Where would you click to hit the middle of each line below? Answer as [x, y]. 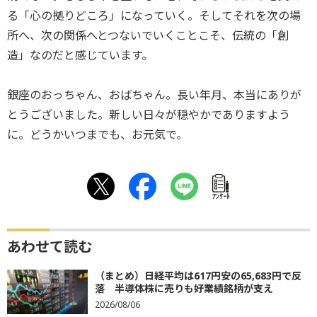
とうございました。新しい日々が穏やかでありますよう [149, 115]
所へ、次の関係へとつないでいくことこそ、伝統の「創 [148, 35]
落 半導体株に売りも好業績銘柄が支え [184, 288]
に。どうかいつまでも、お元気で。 [97, 134]
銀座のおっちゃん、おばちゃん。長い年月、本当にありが [154, 95]
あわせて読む [50, 247]
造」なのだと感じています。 [80, 55]
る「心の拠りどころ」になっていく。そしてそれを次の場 [154, 16]
